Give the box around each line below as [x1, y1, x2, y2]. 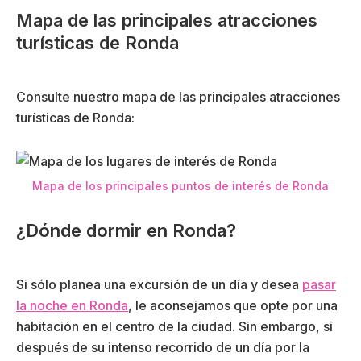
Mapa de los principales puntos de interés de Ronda [32, 179, 329, 193]
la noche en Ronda [16, 297, 128, 313]
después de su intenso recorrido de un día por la [16, 338, 309, 355]
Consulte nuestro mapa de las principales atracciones [16, 89, 340, 106]
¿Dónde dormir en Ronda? [16, 219, 236, 241]
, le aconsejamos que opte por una [128, 297, 338, 313]
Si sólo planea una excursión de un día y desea [16, 276, 302, 293]
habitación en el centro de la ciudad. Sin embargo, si [16, 317, 333, 334]
